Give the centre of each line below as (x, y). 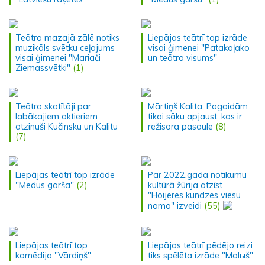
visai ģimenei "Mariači (58, 58)
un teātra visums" (182, 58)
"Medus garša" (45, 185)
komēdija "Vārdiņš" (53, 255)
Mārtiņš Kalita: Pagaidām (198, 106)
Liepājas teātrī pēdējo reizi (200, 245)
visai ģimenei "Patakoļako (199, 48)
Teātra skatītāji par (53, 106)
